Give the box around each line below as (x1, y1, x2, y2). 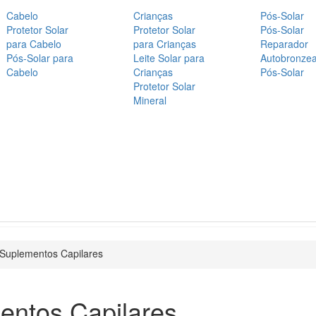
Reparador (260, 36, 308, 51)
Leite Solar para (133, 50, 205, 65)
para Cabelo (6, 36, 61, 51)
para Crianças (133, 36, 196, 51)
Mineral (133, 92, 166, 107)
